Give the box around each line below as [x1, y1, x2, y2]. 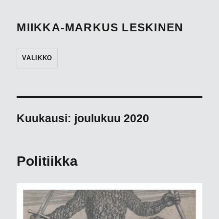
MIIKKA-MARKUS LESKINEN [17, 21, 184, 34]
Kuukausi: [17, 112, 75, 125]
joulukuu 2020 [74, 112, 150, 125]
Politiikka [17, 153, 78, 169]
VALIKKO [22, 54, 52, 62]
